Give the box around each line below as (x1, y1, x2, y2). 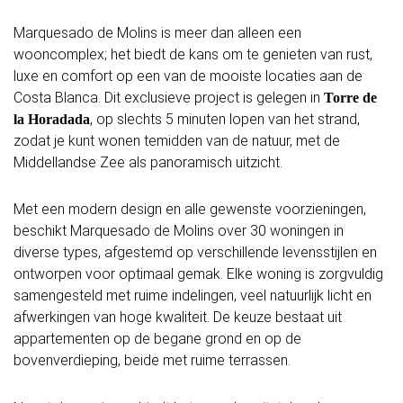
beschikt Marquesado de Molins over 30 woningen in (13, 222, 344, 240)
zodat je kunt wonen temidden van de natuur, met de (13, 131, 340, 149)
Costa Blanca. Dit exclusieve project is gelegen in (13, 88, 324, 106)
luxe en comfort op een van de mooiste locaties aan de (13, 67, 363, 85)
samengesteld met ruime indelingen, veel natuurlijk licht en (13, 287, 372, 305)
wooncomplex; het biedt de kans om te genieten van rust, (13, 45, 372, 63)
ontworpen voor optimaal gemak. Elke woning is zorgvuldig (13, 265, 383, 283)
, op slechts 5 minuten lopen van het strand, (90, 110, 360, 128)
